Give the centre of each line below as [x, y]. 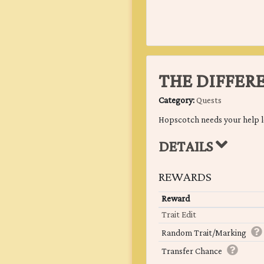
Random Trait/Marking [204, 234]
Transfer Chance [192, 252]
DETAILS [187, 148]
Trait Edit [179, 215]
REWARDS [185, 178]
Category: [177, 101]
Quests [209, 101]
